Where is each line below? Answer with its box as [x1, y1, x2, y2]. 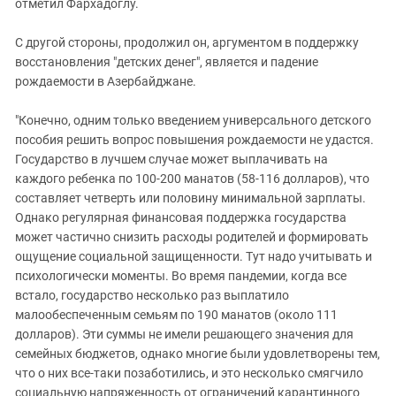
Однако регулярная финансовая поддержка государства [15, 209, 346, 225]
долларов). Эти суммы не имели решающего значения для [15, 326, 354, 341]
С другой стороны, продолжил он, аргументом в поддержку [15, 34, 359, 49]
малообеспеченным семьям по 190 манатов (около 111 [15, 307, 338, 322]
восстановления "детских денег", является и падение [15, 54, 318, 69]
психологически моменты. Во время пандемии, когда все [15, 268, 346, 283]
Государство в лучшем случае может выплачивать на [15, 151, 328, 166]
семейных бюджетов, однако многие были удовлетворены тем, [15, 346, 380, 361]
